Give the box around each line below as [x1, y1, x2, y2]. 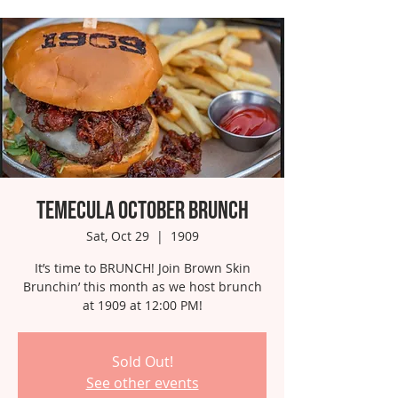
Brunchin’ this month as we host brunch [22, 278, 262, 295]
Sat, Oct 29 [85, 227, 149, 244]
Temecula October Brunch [36, 196, 249, 226]
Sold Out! [111, 352, 173, 371]
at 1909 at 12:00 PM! [82, 297, 203, 314]
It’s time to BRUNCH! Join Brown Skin [34, 259, 251, 276]
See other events [85, 373, 199, 393]
